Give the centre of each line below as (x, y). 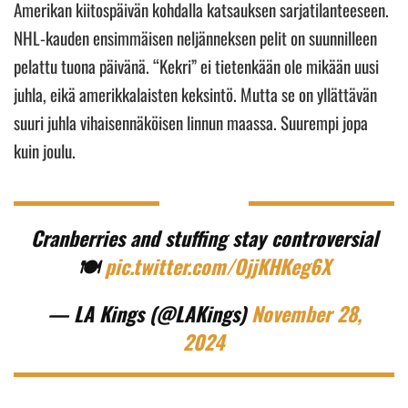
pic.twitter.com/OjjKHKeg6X (218, 265)
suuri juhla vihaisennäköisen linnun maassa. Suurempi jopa (191, 122)
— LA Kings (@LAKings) (149, 313)
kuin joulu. (46, 150)
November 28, (306, 313)
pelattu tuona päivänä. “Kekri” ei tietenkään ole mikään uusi (196, 65)
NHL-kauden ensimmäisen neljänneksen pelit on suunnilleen (195, 37)
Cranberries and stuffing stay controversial (204, 237)
